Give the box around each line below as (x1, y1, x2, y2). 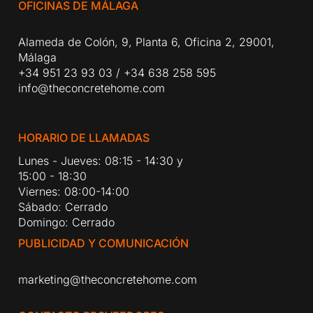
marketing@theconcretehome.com (18, 272, 198, 286)
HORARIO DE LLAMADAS (18, 130, 150, 145)
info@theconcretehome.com (18, 80, 166, 95)
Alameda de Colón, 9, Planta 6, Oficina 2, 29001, (18, 34, 275, 49)
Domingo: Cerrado (18, 214, 115, 229)
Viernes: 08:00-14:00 (18, 184, 130, 198)
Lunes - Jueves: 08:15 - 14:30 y (18, 153, 184, 168)
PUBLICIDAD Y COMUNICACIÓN (18, 235, 189, 250)
